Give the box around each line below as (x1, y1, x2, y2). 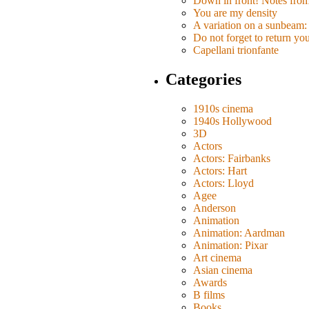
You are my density (193, 7, 277, 19)
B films (193, 289, 225, 301)
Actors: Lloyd (193, 177, 254, 190)
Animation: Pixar (193, 239, 268, 252)
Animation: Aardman (193, 227, 285, 239)
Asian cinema (193, 264, 252, 277)
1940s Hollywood (193, 115, 272, 128)
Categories (166, 70, 241, 89)
